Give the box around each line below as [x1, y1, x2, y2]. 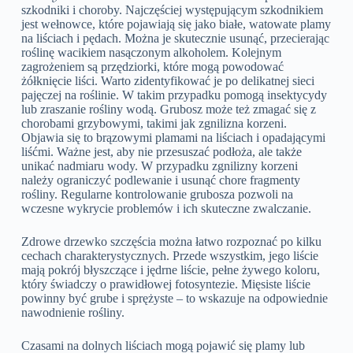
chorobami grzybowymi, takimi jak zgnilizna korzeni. [20, 116, 287, 130]
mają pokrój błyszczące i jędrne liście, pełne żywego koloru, [20, 262, 320, 277]
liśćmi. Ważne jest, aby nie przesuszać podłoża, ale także [20, 144, 302, 158]
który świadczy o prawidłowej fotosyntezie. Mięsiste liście [20, 277, 310, 291]
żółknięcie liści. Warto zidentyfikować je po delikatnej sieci [20, 73, 314, 87]
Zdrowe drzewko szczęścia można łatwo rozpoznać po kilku [20, 234, 321, 248]
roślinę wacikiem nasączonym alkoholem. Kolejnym [20, 45, 281, 59]
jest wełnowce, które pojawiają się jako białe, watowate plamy [20, 17, 331, 31]
